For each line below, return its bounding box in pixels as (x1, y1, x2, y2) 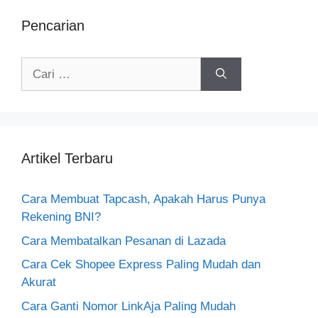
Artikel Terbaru (21, 150, 113, 166)
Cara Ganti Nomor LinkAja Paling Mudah (21, 299, 236, 313)
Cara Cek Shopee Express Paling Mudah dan (21, 258, 261, 271)
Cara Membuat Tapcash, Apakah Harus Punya (21, 192, 265, 206)
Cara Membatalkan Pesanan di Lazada (21, 234, 226, 248)
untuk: (21, 77, 53, 90)
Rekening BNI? (21, 210, 101, 224)
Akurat (21, 275, 56, 289)
